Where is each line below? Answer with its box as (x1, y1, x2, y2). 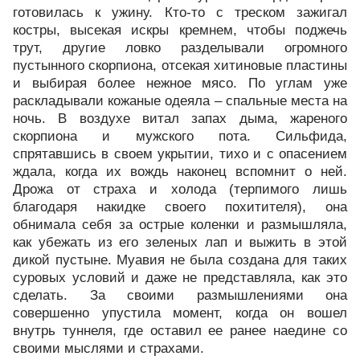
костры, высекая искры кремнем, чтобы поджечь (13, 22, 347, 38)
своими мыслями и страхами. (13, 341, 204, 356)
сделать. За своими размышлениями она (13, 288, 347, 303)
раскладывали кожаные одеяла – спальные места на (13, 93, 347, 108)
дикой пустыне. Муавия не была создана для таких (13, 252, 347, 268)
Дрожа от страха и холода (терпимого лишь (13, 182, 347, 197)
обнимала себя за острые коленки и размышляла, (13, 217, 347, 232)
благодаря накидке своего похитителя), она (13, 199, 347, 215)
